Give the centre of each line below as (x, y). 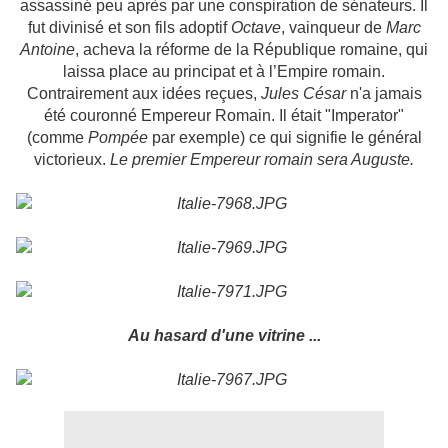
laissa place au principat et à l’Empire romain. (224, 72)
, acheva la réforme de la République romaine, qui (251, 50)
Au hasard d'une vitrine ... (224, 336)
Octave (255, 28)
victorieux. (72, 160)
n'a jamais (383, 94)
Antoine (47, 50)
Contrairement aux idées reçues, (143, 94)
